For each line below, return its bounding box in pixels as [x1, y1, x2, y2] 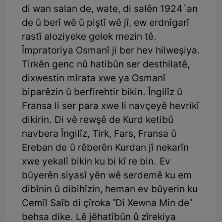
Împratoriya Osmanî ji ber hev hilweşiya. [22, 45, 200, 57]
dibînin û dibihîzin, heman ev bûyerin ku [22, 183, 198, 196]
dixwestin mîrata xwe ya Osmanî [22, 72, 166, 85]
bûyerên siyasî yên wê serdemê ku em [22, 169, 192, 182]
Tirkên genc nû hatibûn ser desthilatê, [22, 58, 190, 71]
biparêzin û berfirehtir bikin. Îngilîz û [22, 86, 182, 99]
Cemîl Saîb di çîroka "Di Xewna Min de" [22, 197, 192, 210]
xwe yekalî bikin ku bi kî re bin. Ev [22, 156, 170, 168]
